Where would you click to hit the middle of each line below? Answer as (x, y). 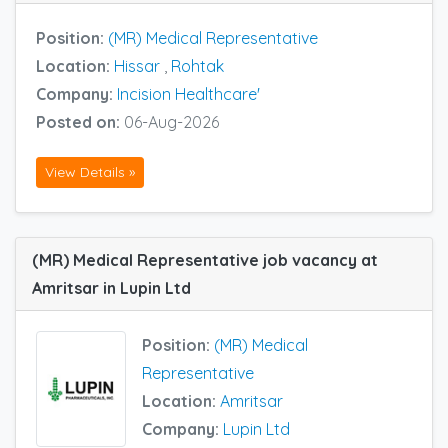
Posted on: (80, 122)
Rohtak (197, 66)
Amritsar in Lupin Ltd (111, 287)
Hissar (137, 66)
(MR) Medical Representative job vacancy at (205, 259)
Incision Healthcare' (188, 94)
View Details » (90, 171)
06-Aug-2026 (171, 122)
